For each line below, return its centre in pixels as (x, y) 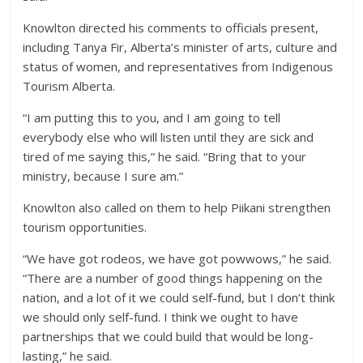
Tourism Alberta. (69, 86)
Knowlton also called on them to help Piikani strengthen (177, 207)
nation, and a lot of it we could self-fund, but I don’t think (179, 297)
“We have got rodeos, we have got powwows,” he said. (177, 258)
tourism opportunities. (85, 227)
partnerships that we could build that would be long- (169, 336)
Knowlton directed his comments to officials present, (171, 28)
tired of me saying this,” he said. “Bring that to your (165, 156)
